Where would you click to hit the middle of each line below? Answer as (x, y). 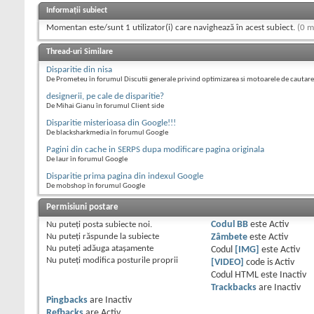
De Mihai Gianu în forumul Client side (105, 107)
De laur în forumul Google (87, 160)
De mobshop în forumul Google (96, 186)
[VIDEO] (227, 263)
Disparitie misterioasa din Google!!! (111, 123)
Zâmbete (229, 238)
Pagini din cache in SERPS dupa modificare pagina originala (155, 150)
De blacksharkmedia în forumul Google (107, 133)
